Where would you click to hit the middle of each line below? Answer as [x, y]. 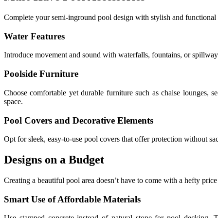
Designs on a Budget [54, 160]
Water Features [34, 36]
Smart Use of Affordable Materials [72, 199]
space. [13, 101]
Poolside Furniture [41, 74]
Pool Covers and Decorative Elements [79, 120]
